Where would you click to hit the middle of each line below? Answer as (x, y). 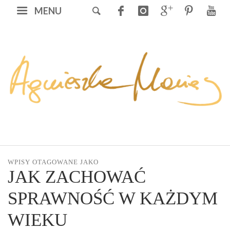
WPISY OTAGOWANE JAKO (53, 162)
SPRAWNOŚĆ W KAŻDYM (113, 199)
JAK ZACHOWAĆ (77, 177)
